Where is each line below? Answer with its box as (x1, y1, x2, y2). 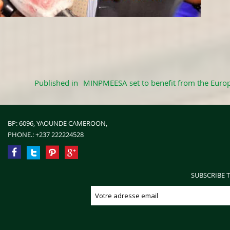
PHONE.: (8, 129, 35, 139)
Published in (34, 77, 78, 88)
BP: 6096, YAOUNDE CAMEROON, (8, 118, 107, 128)
